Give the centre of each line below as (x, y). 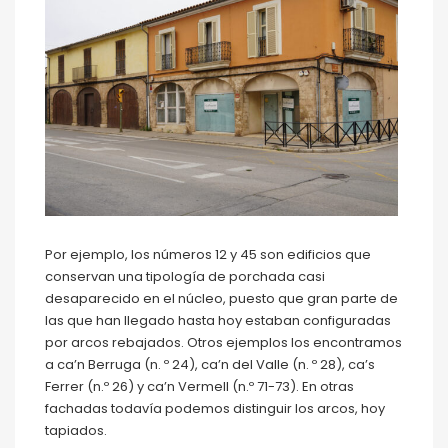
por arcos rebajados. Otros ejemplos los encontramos (223, 343)
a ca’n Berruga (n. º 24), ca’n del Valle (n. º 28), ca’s (210, 365)
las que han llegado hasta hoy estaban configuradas (218, 321)
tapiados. (76, 431)
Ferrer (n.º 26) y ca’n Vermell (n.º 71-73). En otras (199, 387)
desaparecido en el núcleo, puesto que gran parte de (221, 299)
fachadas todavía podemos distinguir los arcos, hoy (215, 409)
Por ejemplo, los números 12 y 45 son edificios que (208, 255)
